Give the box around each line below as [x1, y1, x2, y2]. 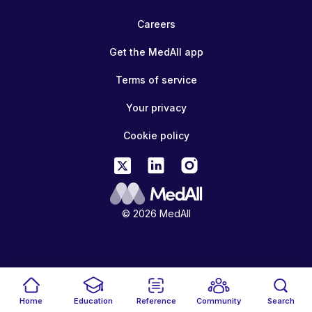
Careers [136, 17, 175, 30]
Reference [136, 295, 176, 306]
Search [267, 295, 295, 306]
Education [74, 295, 114, 306]
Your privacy [125, 101, 187, 114]
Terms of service [115, 73, 197, 86]
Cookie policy [123, 129, 189, 141]
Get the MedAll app [109, 45, 203, 58]
